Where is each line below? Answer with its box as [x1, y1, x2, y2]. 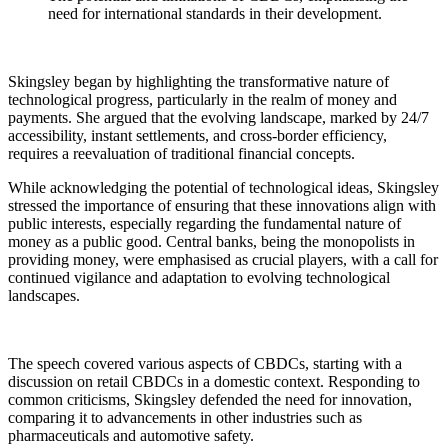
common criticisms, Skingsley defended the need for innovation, [8, 390, 412, 408]
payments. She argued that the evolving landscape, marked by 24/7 [8, 108, 429, 126]
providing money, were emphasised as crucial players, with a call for [8, 250, 438, 268]
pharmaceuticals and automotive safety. [8, 426, 258, 444]
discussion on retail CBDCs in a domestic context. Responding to [8, 372, 420, 390]
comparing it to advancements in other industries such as [8, 408, 362, 426]
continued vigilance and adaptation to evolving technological [8, 268, 390, 286]
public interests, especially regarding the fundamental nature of [8, 214, 401, 232]
